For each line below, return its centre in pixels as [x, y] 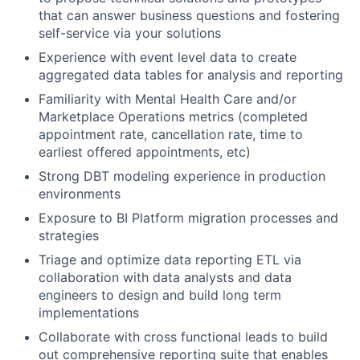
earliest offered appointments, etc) [145, 151]
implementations [89, 312]
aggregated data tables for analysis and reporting [191, 74]
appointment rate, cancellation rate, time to [171, 134]
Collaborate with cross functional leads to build [183, 336]
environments [80, 193]
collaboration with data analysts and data [165, 277]
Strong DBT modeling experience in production [182, 176]
